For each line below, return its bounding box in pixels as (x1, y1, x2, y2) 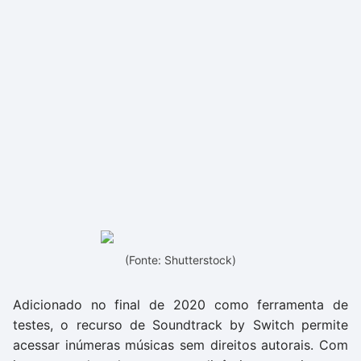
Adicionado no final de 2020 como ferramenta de (13, 297, 348, 313)
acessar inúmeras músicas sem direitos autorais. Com (13, 337, 348, 353)
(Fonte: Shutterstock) (125, 253, 236, 267)
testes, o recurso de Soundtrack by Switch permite (13, 317, 348, 333)
